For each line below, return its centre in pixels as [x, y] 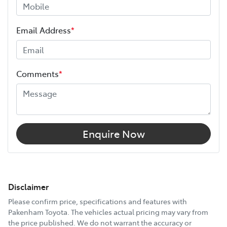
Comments [37, 73]
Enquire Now [113, 133]
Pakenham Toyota [38, 212]
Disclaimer [28, 186]
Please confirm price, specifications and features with [98, 201]
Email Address [44, 30]
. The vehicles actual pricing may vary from [138, 212]
